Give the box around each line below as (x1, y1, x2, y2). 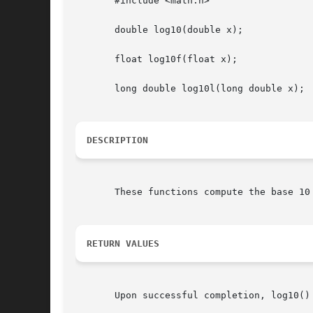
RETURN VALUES (87, 238, 159, 249)
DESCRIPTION (87, 135, 148, 146)
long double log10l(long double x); (75, 83, 305, 94)
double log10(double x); (75, 24, 243, 36)
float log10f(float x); (75, 54, 238, 65)
